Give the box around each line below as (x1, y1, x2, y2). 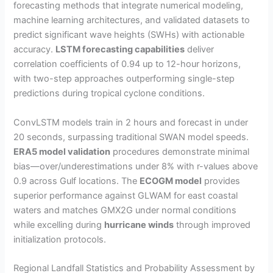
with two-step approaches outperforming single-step (13, 73, 235, 85)
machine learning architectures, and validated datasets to (13, 15, 250, 26)
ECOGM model (140, 175, 202, 186)
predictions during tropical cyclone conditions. (13, 88, 205, 99)
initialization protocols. (13, 233, 107, 245)
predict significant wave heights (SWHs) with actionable (13, 29, 245, 41)
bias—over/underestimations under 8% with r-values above (13, 160, 258, 172)
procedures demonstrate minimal (110, 146, 250, 157)
